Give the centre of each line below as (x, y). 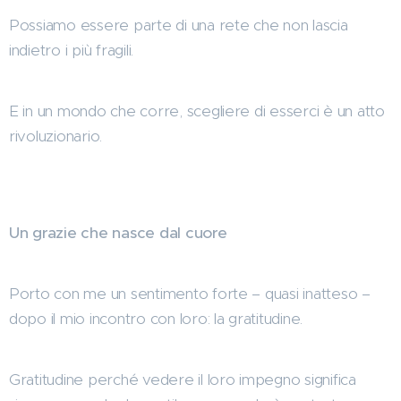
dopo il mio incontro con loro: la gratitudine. (156, 318)
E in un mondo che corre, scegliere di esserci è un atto (197, 111)
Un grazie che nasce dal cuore (118, 232)
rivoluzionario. (56, 136)
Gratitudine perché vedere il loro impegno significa (183, 379)
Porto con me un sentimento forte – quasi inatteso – (190, 293)
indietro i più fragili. (72, 50)
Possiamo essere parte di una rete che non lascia (179, 25)
